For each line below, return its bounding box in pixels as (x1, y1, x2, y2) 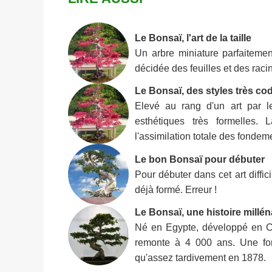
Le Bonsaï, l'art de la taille (135, 32, 251, 43)
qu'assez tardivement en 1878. (135, 252, 266, 263)
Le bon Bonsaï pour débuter (135, 153, 265, 165)
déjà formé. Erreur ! (135, 183, 217, 195)
